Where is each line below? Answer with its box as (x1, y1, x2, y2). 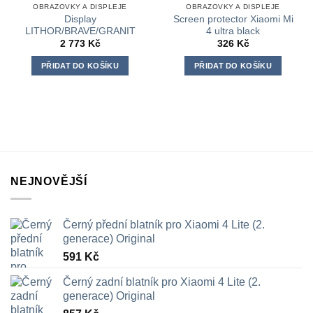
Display (64, 13, 96, 24)
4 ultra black (206, 25, 260, 36)
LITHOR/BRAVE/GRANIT (24, 25, 136, 36)
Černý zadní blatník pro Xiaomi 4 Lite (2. (63, 275, 261, 288)
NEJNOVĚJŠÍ (10, 175, 87, 188)
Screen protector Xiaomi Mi (173, 13, 293, 24)
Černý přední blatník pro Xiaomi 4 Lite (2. (63, 218, 265, 231)
